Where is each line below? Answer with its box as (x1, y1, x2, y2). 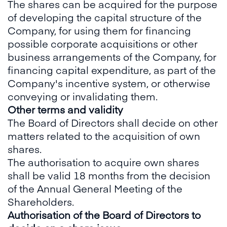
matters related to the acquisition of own (8, 129, 200, 142)
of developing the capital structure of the (8, 10, 202, 24)
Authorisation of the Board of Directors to (8, 208, 201, 221)
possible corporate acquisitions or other (8, 36, 198, 50)
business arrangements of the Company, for (8, 50, 216, 63)
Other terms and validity (8, 102, 123, 116)
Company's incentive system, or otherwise (8, 76, 210, 90)
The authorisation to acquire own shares (8, 155, 199, 169)
